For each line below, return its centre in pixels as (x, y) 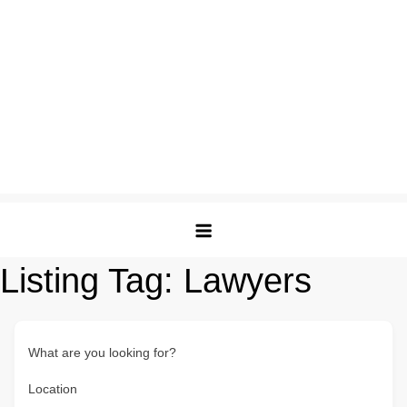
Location (53, 389)
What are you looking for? (102, 352)
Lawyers (248, 281)
